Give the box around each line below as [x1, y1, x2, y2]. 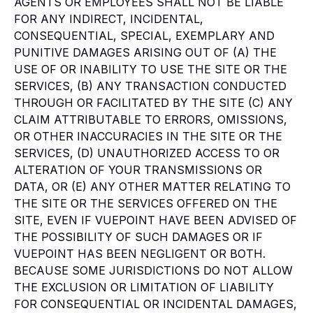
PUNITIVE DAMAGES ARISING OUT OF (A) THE [14, 45, 277, 59]
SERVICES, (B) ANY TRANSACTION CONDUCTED [14, 78, 286, 93]
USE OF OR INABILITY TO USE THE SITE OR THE [14, 61, 287, 76]
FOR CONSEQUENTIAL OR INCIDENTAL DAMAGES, [14, 296, 297, 311]
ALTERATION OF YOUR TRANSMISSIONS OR [14, 162, 262, 177]
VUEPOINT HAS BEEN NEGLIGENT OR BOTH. [14, 246, 265, 261]
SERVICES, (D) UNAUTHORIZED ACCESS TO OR [14, 145, 279, 160]
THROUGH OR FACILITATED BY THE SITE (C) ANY [14, 95, 293, 110]
